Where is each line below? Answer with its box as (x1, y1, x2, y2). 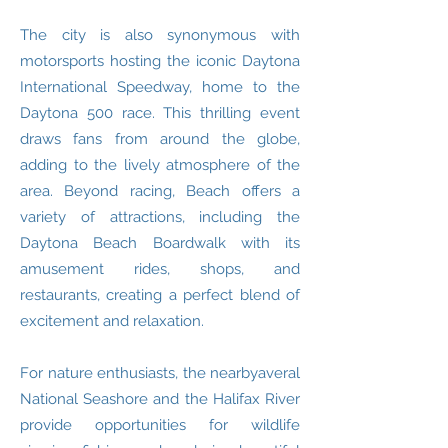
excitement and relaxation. (20, 312, 204, 330)
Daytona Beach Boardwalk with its (20, 234, 300, 252)
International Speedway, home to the (20, 78, 300, 96)
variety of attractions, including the (20, 208, 300, 226)
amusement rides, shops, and (20, 260, 300, 278)
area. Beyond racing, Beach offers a (20, 182, 300, 200)
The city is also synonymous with (20, 26, 300, 44)
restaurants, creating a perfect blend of (20, 286, 300, 304)
